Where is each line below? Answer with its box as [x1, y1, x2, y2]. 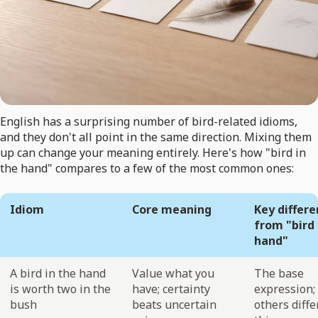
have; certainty [132, 281, 210, 297]
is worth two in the [10, 281, 111, 297]
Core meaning [132, 202, 212, 218]
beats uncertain [132, 297, 216, 313]
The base [254, 265, 304, 282]
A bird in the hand [10, 265, 106, 282]
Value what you [132, 265, 214, 282]
